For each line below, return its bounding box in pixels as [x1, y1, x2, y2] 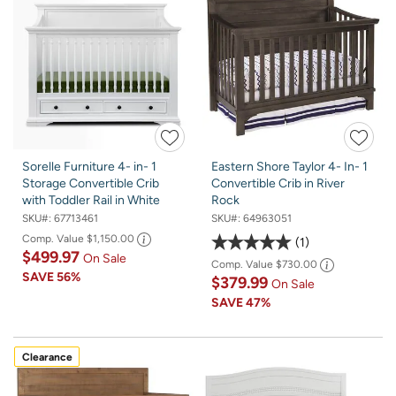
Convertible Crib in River [211, 176, 345, 192]
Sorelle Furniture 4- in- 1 [22, 159, 156, 175]
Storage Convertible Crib [22, 176, 159, 192]
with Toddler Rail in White [22, 193, 160, 209]
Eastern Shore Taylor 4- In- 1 [211, 159, 368, 175]
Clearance [21, 350, 72, 363]
